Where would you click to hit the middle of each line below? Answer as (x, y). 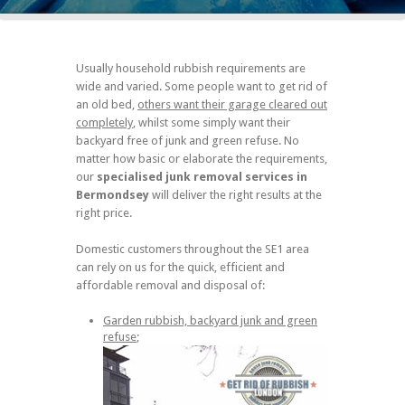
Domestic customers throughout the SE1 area (193, 249)
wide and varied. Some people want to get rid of (202, 86)
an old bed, (107, 104)
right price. (104, 212)
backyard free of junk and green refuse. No (188, 140)
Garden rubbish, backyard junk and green (210, 320)
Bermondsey (113, 194)
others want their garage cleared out (232, 104)
